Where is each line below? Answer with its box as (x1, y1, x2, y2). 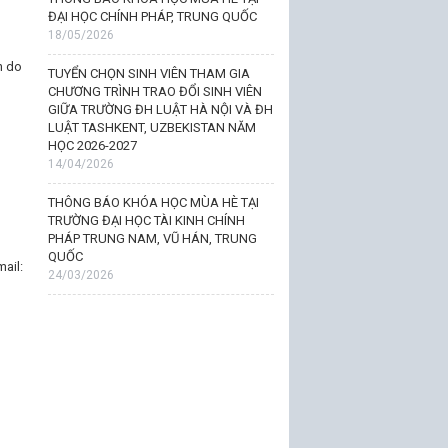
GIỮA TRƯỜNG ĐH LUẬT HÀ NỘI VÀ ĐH (47, 102, 273, 117)
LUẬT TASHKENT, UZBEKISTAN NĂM (47, 120, 256, 135)
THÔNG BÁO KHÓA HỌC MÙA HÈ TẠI (47, 195, 259, 210)
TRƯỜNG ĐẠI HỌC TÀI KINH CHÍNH (47, 213, 245, 228)
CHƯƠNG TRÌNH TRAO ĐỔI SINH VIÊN (47, 84, 262, 99)
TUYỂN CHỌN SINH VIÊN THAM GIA (47, 66, 250, 81)
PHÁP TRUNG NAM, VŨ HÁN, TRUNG (47, 231, 257, 246)
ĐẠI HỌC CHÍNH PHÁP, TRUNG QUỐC (47, 9, 257, 24)
